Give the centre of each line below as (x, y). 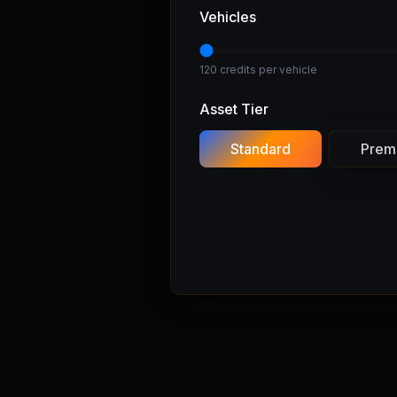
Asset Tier (234, 109)
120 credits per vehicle (258, 70)
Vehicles (228, 17)
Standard (261, 149)
